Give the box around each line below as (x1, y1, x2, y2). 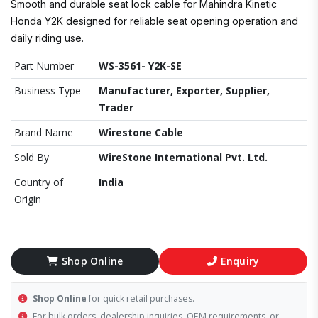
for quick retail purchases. (87, 292, 194, 305)
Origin (14, 192, 41, 206)
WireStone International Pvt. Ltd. (99, 150, 268, 164)
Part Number (14, 59, 74, 72)
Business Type (14, 84, 81, 97)
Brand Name (14, 126, 73, 139)
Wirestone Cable (99, 126, 183, 139)
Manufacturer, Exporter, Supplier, (99, 84, 270, 97)
